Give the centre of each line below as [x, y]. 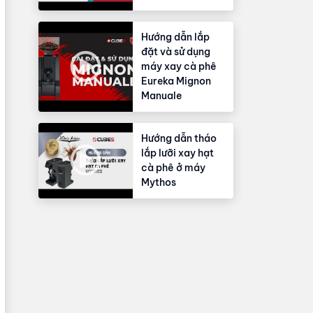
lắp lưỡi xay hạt [177, 153]
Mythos [159, 182]
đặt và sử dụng [176, 51]
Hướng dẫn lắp [175, 37]
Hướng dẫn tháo [179, 138]
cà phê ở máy [173, 167]
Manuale [161, 95]
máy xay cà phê [179, 66]
